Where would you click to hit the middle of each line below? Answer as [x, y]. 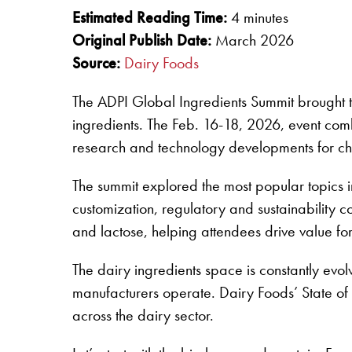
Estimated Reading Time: [150, 18]
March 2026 [253, 40]
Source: [96, 63]
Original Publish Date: [142, 40]
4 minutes [258, 18]
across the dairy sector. [143, 315]
